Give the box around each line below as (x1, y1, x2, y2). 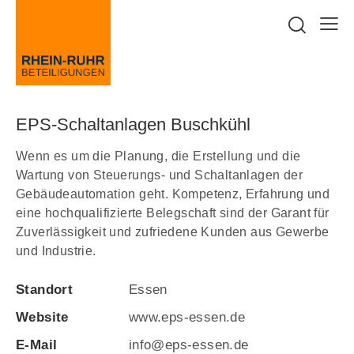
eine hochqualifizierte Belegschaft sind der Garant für (16, 206, 330, 220)
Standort (16, 282, 73, 298)
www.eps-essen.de (128, 310, 246, 326)
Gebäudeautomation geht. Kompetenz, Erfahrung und (16, 187, 330, 201)
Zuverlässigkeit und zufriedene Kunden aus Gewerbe (16, 225, 330, 239)
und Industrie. (16, 244, 96, 258)
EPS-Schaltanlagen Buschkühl (16, 115, 250, 135)
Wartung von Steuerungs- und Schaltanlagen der (16, 168, 303, 183)
